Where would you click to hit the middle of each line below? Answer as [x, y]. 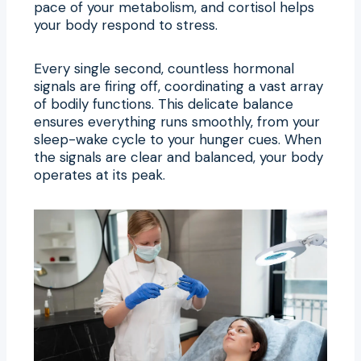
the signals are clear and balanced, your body [178, 157]
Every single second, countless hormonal [164, 68]
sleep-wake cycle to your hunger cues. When [178, 139]
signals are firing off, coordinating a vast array [178, 86]
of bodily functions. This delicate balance [164, 104]
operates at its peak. [100, 174]
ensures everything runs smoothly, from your [177, 121]
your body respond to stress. [126, 25]
